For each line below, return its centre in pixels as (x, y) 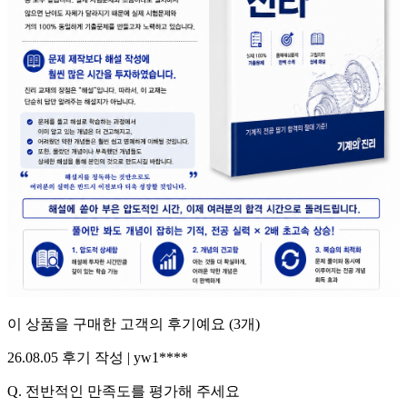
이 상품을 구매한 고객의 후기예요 (116, 323)
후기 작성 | (94, 357)
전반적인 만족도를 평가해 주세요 (133, 391)
